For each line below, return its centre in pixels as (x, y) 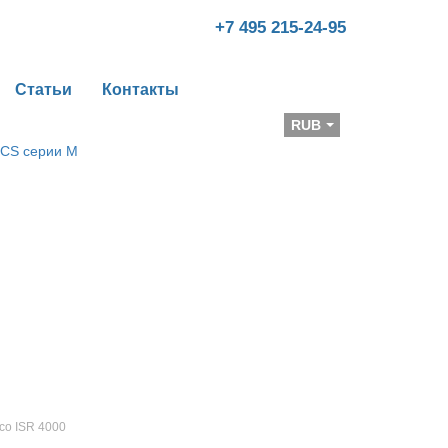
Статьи (43, 89)
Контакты (140, 89)
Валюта (243, 125)
